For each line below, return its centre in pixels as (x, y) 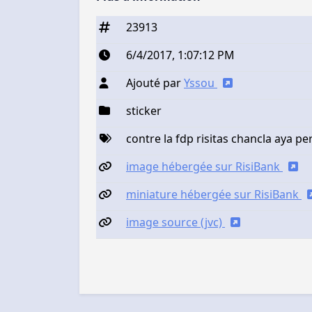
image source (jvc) (175, 223)
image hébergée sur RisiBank (204, 167)
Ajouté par (155, 83)
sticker (144, 111)
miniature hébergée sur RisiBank (214, 195)
